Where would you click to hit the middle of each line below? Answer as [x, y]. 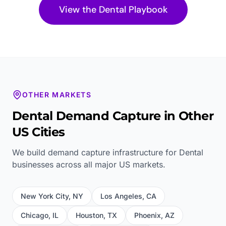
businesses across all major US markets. [89, 164]
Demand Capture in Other [133, 116]
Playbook [147, 9]
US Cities [39, 132]
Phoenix [148, 215]
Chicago [35, 215]
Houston [90, 215]
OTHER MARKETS [57, 94]
